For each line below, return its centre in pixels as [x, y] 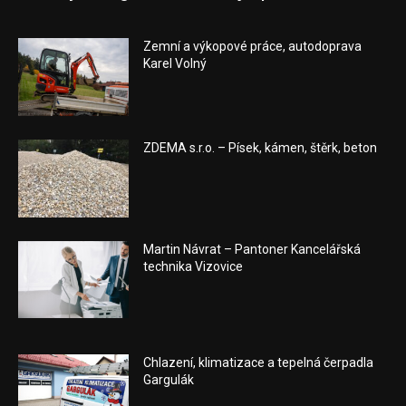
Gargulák [169, 380]
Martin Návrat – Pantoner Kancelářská [252, 249]
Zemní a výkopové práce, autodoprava [253, 47]
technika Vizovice [193, 266]
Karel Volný [175, 64]
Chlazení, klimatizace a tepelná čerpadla [259, 363]
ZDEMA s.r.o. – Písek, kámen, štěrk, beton [261, 148]
